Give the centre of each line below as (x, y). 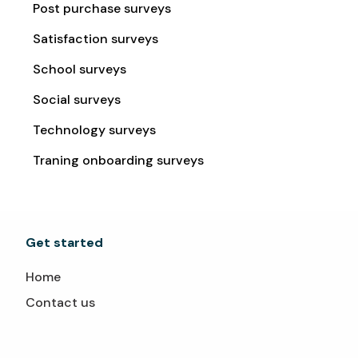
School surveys (80, 69)
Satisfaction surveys (96, 39)
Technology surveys (95, 130)
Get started (65, 243)
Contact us (61, 302)
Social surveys (77, 99)
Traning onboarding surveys (119, 160)
